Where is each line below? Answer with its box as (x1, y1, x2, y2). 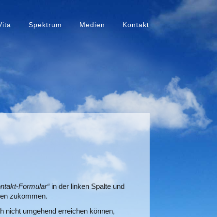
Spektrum (29, 21, 62, 29)
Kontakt (123, 21, 149, 29)
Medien (79, 21, 105, 29)
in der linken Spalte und (49, 183, 124, 190)
